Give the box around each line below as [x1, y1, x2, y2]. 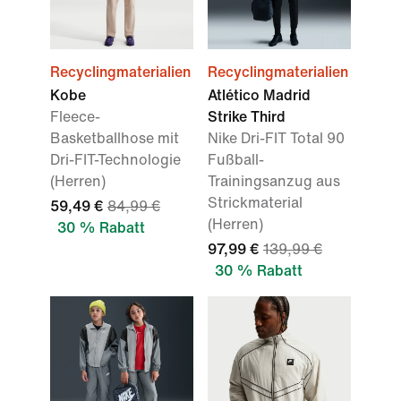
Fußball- [208, 152, 264, 167]
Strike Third [208, 109, 286, 124]
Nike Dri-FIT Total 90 [208, 131, 345, 146]
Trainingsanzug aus [208, 174, 340, 189]
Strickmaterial [208, 195, 303, 210]
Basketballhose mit [50, 131, 179, 146]
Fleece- [50, 109, 100, 124]
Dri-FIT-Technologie [50, 152, 181, 167]
